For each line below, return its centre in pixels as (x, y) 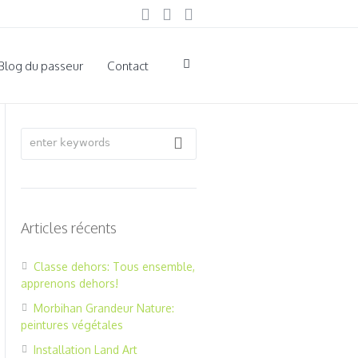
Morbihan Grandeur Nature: (104, 308)
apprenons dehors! (70, 283)
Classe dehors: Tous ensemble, (115, 267)
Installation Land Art (86, 350)
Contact (128, 66)
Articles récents (69, 228)
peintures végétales (72, 325)
